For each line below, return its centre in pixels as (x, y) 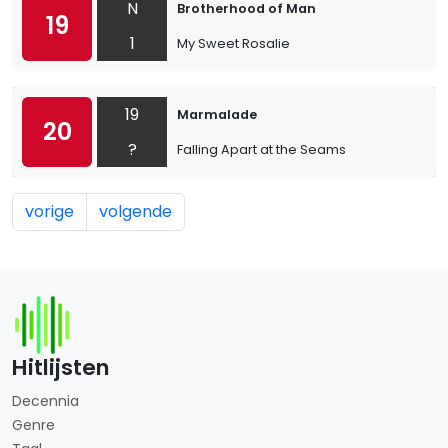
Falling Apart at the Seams (261, 149)
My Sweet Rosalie (233, 43)
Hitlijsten (61, 367)
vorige (49, 211)
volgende (135, 211)
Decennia (45, 401)
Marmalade (217, 114)
